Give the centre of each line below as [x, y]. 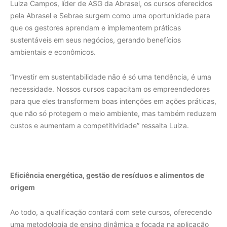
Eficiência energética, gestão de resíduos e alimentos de [107, 175]
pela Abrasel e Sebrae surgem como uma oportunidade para [110, 16]
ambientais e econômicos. [55, 52]
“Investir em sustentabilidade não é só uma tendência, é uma [111, 77]
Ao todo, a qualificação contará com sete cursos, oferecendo [111, 212]
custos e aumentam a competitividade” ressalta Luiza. [101, 126]
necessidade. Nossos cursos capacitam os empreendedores [110, 89]
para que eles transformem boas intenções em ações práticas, [113, 101]
